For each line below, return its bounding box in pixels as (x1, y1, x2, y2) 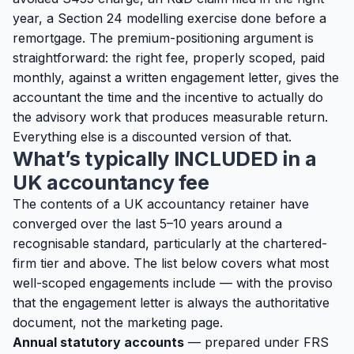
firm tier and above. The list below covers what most (13, 255, 329, 271)
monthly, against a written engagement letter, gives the (13, 70, 339, 85)
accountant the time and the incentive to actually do (13, 89, 323, 105)
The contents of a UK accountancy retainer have (13, 196, 309, 212)
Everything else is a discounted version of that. (13, 129, 292, 145)
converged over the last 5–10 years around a (13, 216, 282, 232)
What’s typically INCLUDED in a (13, 146, 317, 171)
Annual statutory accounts (13, 334, 184, 350)
